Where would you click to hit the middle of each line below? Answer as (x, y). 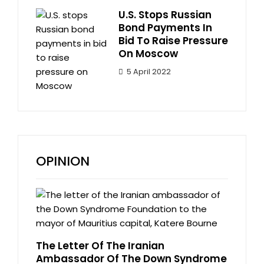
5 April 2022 (149, 72)
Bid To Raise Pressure (173, 41)
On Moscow (148, 54)
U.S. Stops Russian (165, 15)
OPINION (63, 161)
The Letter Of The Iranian (100, 246)
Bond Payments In (165, 28)
